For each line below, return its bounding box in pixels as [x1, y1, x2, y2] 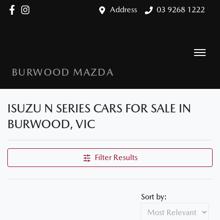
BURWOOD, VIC [7, 117, 95, 131]
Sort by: [141, 192, 167, 201]
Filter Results [94, 153, 137, 162]
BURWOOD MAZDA [12, 66, 114, 78]
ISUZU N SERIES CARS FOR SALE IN [7, 101, 191, 115]
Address [110, 5, 137, 14]
